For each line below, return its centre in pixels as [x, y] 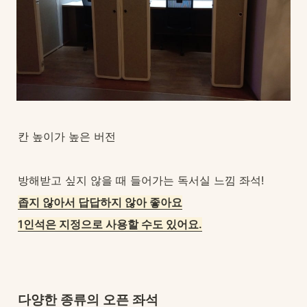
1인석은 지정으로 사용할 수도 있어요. [110, 224]
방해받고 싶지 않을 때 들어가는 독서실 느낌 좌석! [141, 180]
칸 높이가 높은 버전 [67, 136]
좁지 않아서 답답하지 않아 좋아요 [100, 202]
